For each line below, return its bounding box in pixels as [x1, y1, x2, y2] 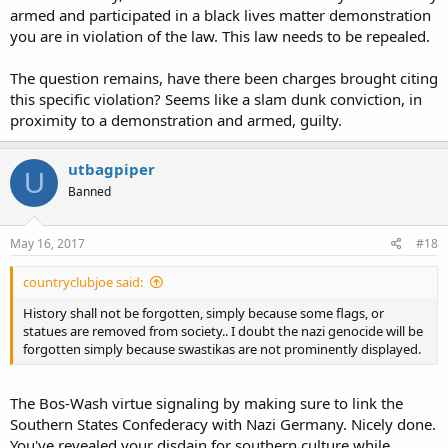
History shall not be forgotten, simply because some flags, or [23, 303, 384, 322]
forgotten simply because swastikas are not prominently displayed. [23, 339, 421, 358]
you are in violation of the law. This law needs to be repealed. [10, 26, 430, 46]
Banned [68, 183, 111, 200]
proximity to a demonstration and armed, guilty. [10, 110, 342, 130]
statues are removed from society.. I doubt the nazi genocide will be [23, 321, 423, 340]
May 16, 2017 [10, 234, 85, 252]
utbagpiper [68, 159, 155, 179]
